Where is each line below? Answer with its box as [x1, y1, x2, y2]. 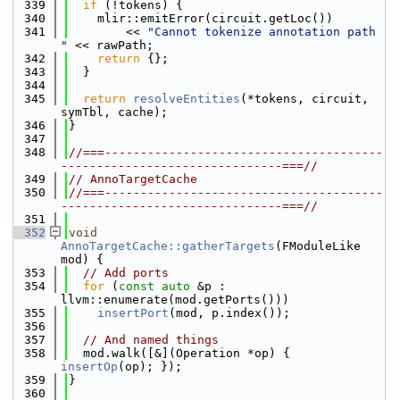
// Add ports [83, 266, 169, 279]
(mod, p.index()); [169, 306, 290, 320]
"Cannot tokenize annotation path [147, 25, 376, 38]
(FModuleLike [275, 239, 361, 253]
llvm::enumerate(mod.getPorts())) [61, 293, 289, 306]
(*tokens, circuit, [240, 92, 369, 105]
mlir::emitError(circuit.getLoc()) [69, 12, 333, 25]
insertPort [97, 306, 169, 320]
